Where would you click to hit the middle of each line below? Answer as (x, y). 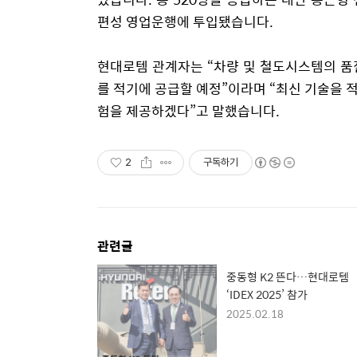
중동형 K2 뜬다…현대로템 (288, 277)
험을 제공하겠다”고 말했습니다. (188, 111)
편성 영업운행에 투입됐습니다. (185, 22)
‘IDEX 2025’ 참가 (267, 294)
